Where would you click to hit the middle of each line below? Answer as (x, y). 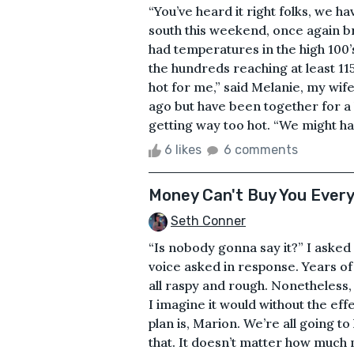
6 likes (183, 149)
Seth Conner (208, 220)
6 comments (261, 149)
